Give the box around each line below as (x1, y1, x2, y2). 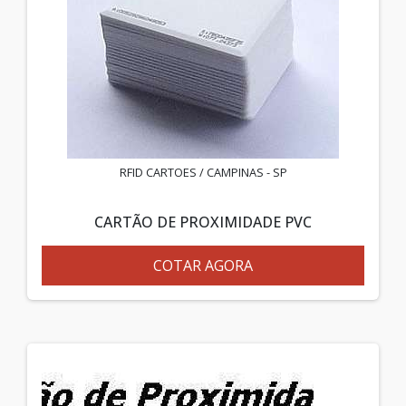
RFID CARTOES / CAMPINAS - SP (119, 163, 287, 180)
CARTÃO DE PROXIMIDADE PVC (94, 211, 312, 232)
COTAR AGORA (153, 255, 253, 275)
